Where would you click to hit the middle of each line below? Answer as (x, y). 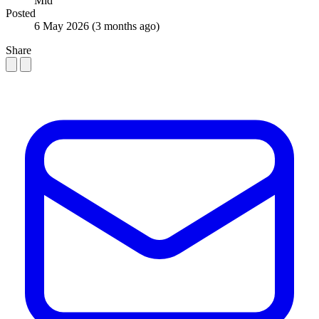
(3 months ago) (126, 26)
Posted (21, 13)
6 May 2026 (63, 26)
